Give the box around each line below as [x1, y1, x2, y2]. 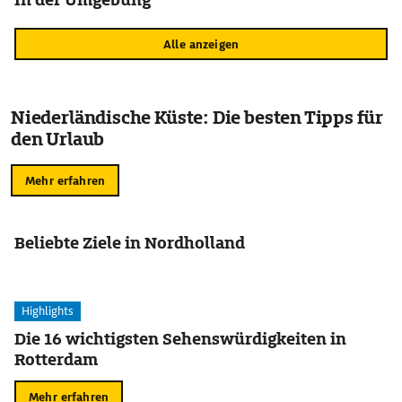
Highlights [22, 303, 74, 319]
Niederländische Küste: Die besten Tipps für [11, 106, 384, 129]
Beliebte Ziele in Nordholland [14, 232, 245, 253]
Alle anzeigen [163, 36, 239, 52]
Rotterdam [14, 349, 98, 370]
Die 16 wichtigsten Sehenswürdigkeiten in [14, 328, 346, 349]
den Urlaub [11, 127, 105, 151]
